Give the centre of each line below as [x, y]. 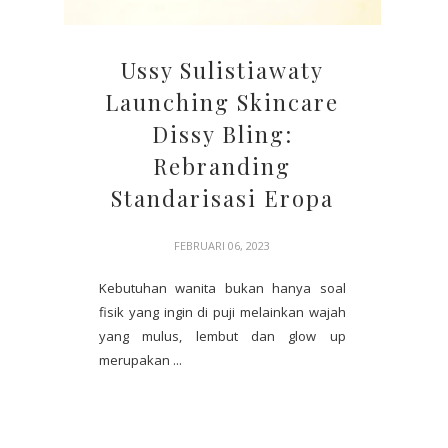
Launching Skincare [222, 101]
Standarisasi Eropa [222, 197]
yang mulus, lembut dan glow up [222, 335]
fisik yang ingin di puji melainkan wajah [222, 311]
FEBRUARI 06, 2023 [222, 245]
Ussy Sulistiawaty [222, 69]
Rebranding [222, 165]
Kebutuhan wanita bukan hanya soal [222, 287]
